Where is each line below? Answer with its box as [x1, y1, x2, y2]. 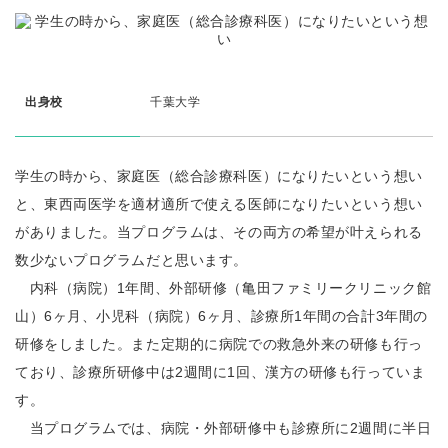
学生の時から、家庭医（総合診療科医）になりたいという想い [15, 168, 423, 184]
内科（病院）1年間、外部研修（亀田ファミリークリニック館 [15, 280, 432, 296]
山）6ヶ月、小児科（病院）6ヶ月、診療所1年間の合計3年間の [15, 308, 428, 324]
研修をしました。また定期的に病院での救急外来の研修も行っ [15, 336, 423, 352]
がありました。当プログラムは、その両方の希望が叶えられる [15, 224, 423, 240]
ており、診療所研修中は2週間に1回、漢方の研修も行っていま [15, 364, 426, 380]
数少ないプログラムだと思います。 [15, 252, 248, 268]
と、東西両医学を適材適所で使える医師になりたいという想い [15, 196, 423, 212]
